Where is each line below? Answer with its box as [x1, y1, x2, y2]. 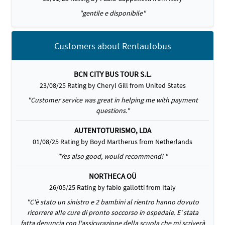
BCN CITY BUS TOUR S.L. [73, 69, 152, 79]
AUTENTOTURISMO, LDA [74, 126, 151, 135]
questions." [95, 106, 130, 115]
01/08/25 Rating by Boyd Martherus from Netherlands [33, 137, 192, 146]
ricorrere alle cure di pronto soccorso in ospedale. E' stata [27, 208, 198, 217]
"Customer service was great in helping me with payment [27, 95, 198, 104]
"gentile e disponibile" [79, 9, 146, 18]
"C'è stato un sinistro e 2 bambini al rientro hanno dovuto [26, 197, 199, 206]
